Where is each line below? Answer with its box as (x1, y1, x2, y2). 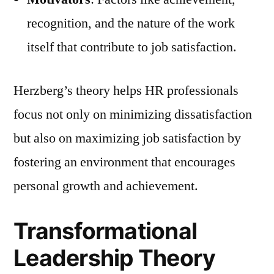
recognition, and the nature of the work (27, 14, 235, 32)
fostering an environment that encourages (13, 153, 235, 171)
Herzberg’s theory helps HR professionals (13, 81, 239, 99)
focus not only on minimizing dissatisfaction (13, 105, 252, 123)
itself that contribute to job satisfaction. (27, 38, 237, 56)
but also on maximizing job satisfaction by (13, 129, 241, 147)
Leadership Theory (13, 243, 216, 272)
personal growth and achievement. (13, 177, 198, 194)
